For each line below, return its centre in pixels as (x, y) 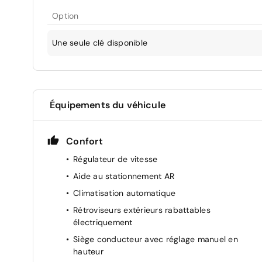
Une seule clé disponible (100, 42)
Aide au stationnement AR (124, 176)
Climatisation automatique (125, 193)
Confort (85, 141)
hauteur (88, 251)
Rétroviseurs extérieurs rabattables (142, 210)
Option (65, 15)
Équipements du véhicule (108, 105)
